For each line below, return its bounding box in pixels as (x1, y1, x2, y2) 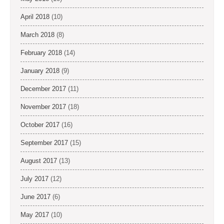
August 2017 (20, 157, 57, 165)
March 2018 (20, 31, 54, 39)
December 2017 (20, 85, 66, 93)
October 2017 (20, 121, 59, 129)
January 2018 (20, 67, 59, 75)
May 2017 (20, 211, 49, 219)
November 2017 (20, 103, 66, 111)
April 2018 (20, 13, 49, 21)
